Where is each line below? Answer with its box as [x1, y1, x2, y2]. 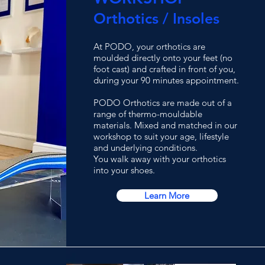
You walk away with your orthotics [93, 153, 226, 164]
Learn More [144, 190, 189, 201]
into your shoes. [93, 164, 155, 176]
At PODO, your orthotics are [93, 41, 205, 52]
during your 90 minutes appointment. [93, 75, 239, 86]
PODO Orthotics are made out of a [93, 97, 232, 108]
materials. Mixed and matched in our [93, 119, 237, 131]
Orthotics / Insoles [93, 9, 219, 27]
